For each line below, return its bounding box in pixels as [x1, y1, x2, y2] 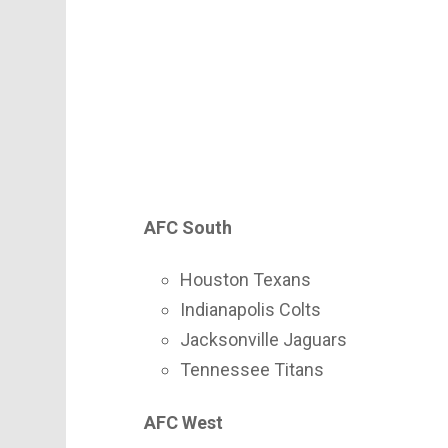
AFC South [144, 216, 232, 238]
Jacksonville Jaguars [180, 329, 347, 351]
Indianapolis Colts [180, 299, 321, 321]
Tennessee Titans [180, 359, 324, 381]
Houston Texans [180, 269, 311, 291]
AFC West [144, 411, 223, 433]
